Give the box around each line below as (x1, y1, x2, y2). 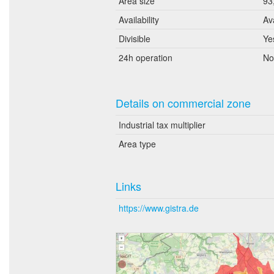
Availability (119, 13, 159, 26)
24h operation (119, 51, 172, 64)
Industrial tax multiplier (119, 118, 206, 131)
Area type (119, 137, 156, 150)
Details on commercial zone (116, 94, 251, 111)
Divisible (119, 32, 150, 45)
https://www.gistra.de (119, 201, 199, 214)
